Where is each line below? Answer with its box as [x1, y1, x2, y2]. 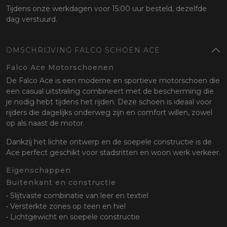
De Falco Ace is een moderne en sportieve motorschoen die [6, 76, 220, 86]
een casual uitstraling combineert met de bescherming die [6, 87, 214, 96]
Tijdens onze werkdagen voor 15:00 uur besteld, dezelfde [6, 4, 207, 14]
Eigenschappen [6, 166, 71, 175]
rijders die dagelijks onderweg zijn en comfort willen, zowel [6, 108, 212, 118]
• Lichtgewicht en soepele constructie [6, 212, 140, 222]
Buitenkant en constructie [6, 178, 116, 187]
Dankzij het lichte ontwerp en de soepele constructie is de [6, 137, 212, 147]
